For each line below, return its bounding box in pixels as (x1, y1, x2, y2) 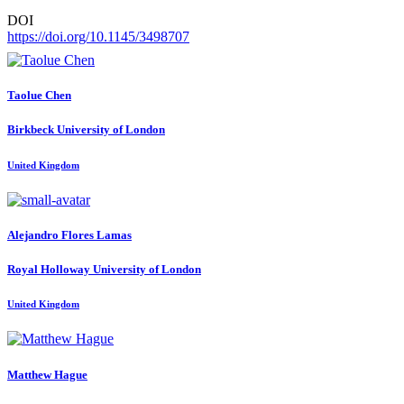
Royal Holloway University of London (7, 262, 201, 277)
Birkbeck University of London (7, 123, 165, 137)
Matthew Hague (7, 367, 87, 381)
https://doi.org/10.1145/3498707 (7, 29, 189, 45)
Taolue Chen (7, 88, 71, 103)
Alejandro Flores (7, 227, 96, 242)
